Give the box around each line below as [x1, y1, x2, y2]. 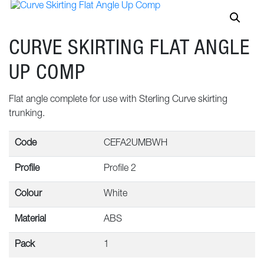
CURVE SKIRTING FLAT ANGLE [9, 35, 250, 59]
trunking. [9, 110, 45, 120]
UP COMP [9, 60, 85, 84]
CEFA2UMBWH [103, 139, 167, 149]
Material [14, 215, 46, 225]
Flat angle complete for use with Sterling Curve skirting [9, 95, 227, 105]
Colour [14, 190, 42, 200]
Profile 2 [103, 164, 136, 174]
